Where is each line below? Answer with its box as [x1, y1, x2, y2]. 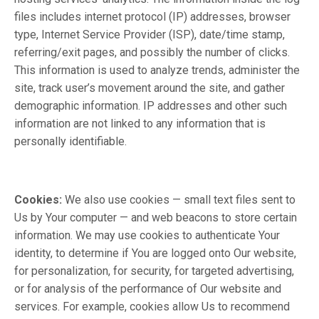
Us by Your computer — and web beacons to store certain [14, 211, 297, 224]
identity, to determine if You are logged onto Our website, [14, 246, 296, 260]
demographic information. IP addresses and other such [14, 99, 287, 113]
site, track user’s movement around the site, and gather [14, 81, 285, 95]
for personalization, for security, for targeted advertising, [14, 264, 294, 278]
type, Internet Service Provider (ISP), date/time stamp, [14, 28, 285, 41]
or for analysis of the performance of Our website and [14, 282, 281, 296]
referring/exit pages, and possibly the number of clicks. [14, 46, 290, 59]
